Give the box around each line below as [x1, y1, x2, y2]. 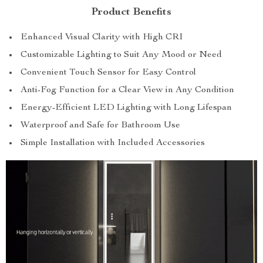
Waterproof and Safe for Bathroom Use [21, 121, 180, 131]
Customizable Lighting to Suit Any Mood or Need [21, 50, 222, 60]
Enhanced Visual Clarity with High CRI [21, 33, 183, 43]
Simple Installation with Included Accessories [21, 139, 205, 149]
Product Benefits [92, 7, 171, 18]
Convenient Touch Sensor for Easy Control [21, 68, 196, 78]
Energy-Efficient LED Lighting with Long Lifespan [21, 103, 232, 113]
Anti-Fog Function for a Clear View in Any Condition [21, 86, 234, 96]
